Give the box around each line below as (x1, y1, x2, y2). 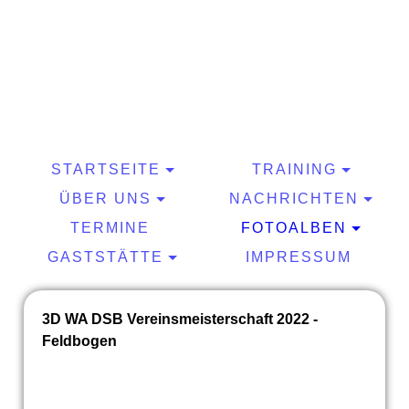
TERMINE (70, 220, 151, 236)
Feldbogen (41, 333, 117, 349)
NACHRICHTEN (229, 191, 360, 206)
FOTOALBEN (241, 220, 348, 236)
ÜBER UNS (59, 191, 152, 206)
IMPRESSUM (246, 249, 352, 265)
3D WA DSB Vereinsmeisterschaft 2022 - (41, 311, 318, 327)
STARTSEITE (50, 162, 161, 177)
